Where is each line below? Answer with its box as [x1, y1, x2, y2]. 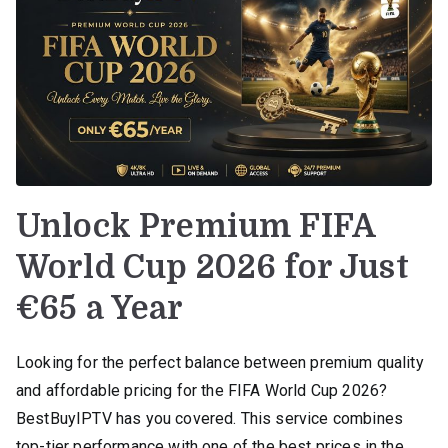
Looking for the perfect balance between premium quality [16, 352, 424, 372]
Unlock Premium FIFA [16, 207, 376, 245]
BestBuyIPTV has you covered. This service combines [16, 408, 404, 428]
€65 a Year [16, 289, 184, 327]
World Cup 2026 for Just [16, 248, 409, 286]
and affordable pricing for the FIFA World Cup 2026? [16, 380, 388, 400]
